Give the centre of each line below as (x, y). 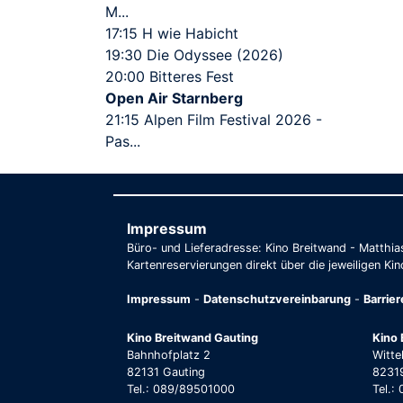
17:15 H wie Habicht (172, 34)
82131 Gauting (166, 372)
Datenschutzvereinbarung (277, 300)
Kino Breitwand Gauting (193, 338)
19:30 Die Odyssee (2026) (194, 55)
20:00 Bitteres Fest (170, 77)
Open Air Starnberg (174, 99)
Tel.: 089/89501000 (181, 390)
